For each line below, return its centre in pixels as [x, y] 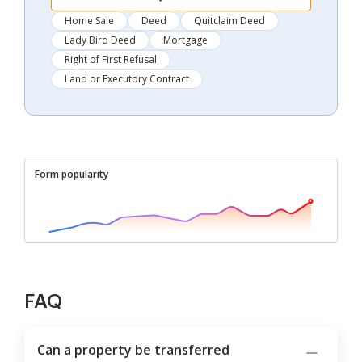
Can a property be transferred [133, 350]
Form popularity [72, 175]
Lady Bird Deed [100, 40]
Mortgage [185, 40]
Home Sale [89, 21]
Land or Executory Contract [127, 79]
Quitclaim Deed [229, 21]
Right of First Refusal [111, 60]
